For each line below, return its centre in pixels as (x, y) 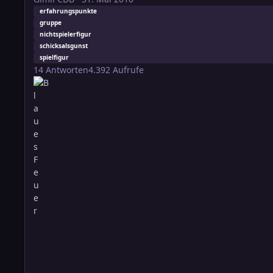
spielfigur (54, 58)
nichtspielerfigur (66, 34)
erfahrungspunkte (68, 11)
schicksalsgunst (64, 46)
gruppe (51, 23)
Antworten (67, 70)
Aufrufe (128, 70)
